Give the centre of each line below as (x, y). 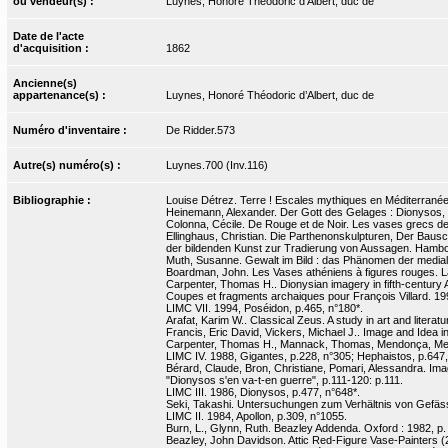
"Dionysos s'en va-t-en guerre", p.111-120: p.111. (284, 379)
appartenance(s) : (61, 94)
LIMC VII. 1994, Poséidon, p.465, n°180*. (264, 307)
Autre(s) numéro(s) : (69, 164)
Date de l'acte (49, 35)
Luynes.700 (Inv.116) (216, 164)
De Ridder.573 (200, 129)
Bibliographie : (54, 199)
